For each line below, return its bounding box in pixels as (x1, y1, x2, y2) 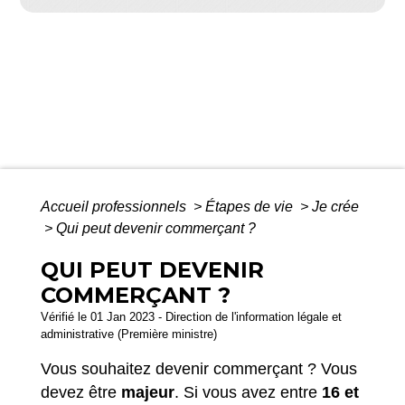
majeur (121, 382, 174, 401)
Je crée (312, 198, 359, 214)
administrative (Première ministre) (41, 326, 217, 341)
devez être (41, 382, 121, 401)
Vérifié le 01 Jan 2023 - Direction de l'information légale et (41, 309, 342, 324)
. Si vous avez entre (174, 382, 322, 401)
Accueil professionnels (41, 198, 190, 214)
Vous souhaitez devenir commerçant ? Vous (41, 359, 357, 378)
